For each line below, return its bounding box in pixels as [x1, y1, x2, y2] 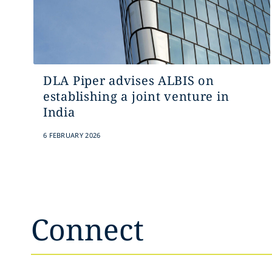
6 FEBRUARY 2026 [42, 131, 101, 140]
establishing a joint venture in [42, 88, 229, 104]
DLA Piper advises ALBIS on [42, 72, 214, 89]
